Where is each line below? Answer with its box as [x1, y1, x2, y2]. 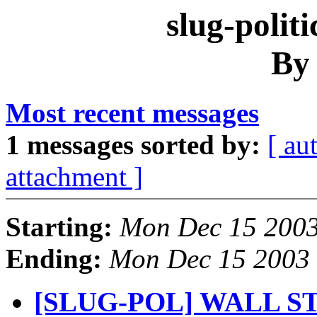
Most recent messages [6, 98, 259, 129]
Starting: [6, 212, 113, 243]
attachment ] [6, 161, 143, 192]
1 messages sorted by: [6, 129, 260, 161]
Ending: [6, 243, 102, 275]
